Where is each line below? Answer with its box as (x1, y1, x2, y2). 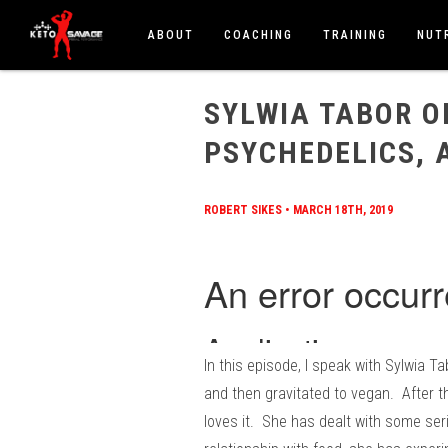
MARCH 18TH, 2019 (293, 203, 393, 217)
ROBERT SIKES (204, 203, 282, 217)
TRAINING (323, 28, 388, 42)
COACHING (224, 28, 294, 42)
